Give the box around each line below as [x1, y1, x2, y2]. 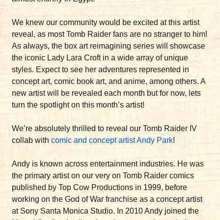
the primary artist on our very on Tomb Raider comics [12, 171, 194, 180]
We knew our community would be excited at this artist [12, 18, 199, 27]
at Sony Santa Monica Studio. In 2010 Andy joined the [12, 207, 199, 215]
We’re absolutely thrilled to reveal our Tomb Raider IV [12, 124, 197, 133]
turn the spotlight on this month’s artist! [12, 101, 144, 109]
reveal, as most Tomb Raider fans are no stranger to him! [12, 30, 207, 38]
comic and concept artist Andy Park [51, 136, 173, 144]
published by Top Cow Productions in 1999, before [12, 183, 187, 192]
